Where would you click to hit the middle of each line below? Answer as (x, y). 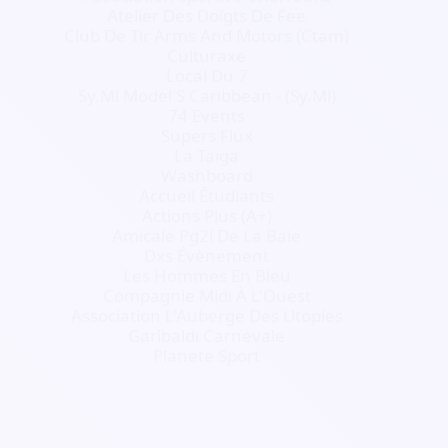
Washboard (206, 175)
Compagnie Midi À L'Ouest (206, 295)
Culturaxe (207, 55)
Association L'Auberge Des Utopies (206, 315)
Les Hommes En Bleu (206, 275)
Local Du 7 (206, 75)
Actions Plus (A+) (206, 215)
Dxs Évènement (207, 255)
